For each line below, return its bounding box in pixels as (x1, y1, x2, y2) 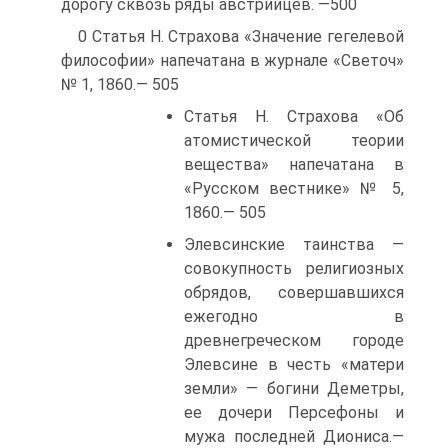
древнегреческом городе (184, 331, 404, 350)
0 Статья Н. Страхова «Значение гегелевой (78, 27, 404, 46)
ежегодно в (184, 307, 404, 326)
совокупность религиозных (184, 259, 404, 278)
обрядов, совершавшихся (184, 283, 404, 302)
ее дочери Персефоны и (184, 403, 404, 422)
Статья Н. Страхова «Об (184, 107, 404, 126)
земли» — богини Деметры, (184, 379, 404, 398)
